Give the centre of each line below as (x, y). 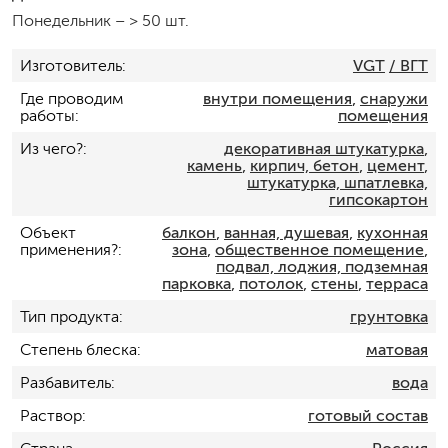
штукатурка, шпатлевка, (337, 182)
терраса (396, 283)
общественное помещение (319, 249)
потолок (270, 283)
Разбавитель (65, 382)
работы (47, 115)
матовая (396, 349)
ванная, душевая (286, 232)
